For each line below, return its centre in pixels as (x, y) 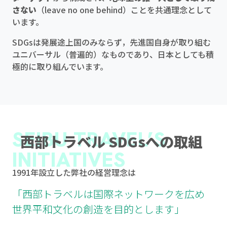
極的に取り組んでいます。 (60, 66)
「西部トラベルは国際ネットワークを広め (113, 194)
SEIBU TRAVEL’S (89, 139)
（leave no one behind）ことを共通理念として (124, 10)
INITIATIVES (69, 160)
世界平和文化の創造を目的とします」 (98, 209)
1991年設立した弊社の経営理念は (74, 172)
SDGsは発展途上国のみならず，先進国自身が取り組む (111, 42)
